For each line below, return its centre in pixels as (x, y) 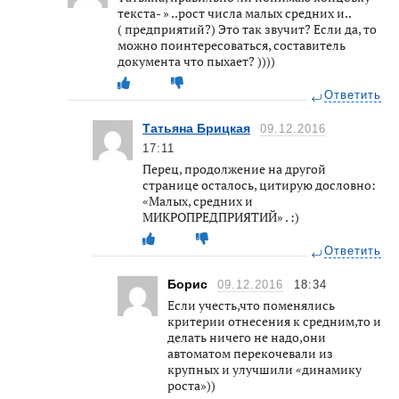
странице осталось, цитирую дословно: (259, 184)
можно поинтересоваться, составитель (232, 45)
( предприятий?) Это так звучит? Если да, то (247, 28)
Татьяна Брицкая (196, 128)
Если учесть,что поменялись (251, 305)
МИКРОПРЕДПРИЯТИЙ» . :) (221, 216)
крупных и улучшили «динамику (265, 369)
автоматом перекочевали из (250, 353)
